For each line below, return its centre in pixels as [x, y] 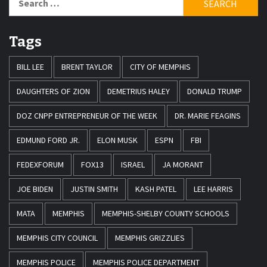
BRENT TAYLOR [87, 67]
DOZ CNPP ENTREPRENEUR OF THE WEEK [87, 116]
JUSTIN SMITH [94, 189]
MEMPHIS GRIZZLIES [150, 238]
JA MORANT [183, 165]
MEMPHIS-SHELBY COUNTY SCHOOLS [166, 214]
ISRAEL [133, 165]
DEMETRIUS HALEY [139, 91]
